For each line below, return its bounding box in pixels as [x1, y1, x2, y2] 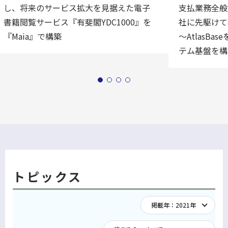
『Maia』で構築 [4, 30, 62, 43]
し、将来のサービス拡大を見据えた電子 [4, 2, 151, 14]
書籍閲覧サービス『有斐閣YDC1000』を [4, 16, 152, 28]
